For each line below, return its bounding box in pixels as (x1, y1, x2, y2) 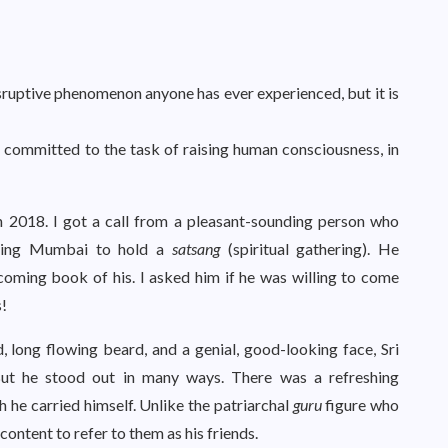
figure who (321, 395, 399, 414)
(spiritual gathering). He (219, 239, 400, 258)
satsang (171, 239, 220, 258)
